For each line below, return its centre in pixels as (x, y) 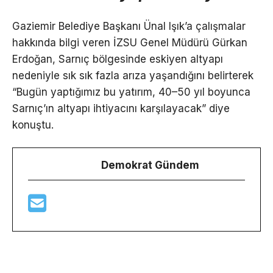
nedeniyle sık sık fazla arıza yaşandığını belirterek (133, 76)
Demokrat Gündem (150, 165)
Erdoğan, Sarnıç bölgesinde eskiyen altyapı (118, 59)
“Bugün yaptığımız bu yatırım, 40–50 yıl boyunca (131, 92)
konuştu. (33, 125)
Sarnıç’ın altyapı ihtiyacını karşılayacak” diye (121, 109)
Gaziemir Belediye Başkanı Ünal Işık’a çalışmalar (129, 27)
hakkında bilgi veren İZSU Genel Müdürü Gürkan (130, 43)
